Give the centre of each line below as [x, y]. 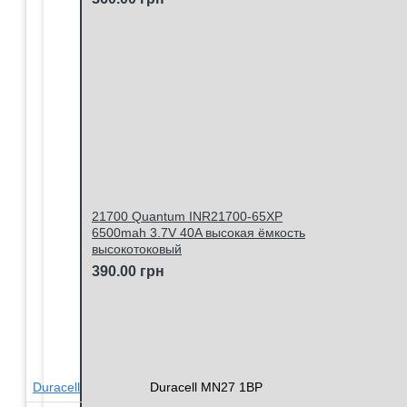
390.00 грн [128, 271]
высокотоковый [137, 249]
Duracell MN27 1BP [207, 387]
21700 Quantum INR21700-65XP [187, 216]
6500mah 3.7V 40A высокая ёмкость [199, 233]
